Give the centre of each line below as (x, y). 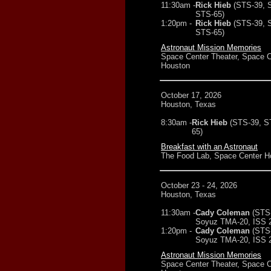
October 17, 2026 (191, 95)
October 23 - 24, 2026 (199, 185)
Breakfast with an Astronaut (209, 147)
